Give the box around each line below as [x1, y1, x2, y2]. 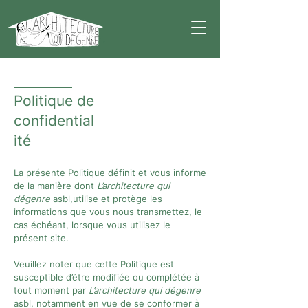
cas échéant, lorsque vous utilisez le [14, 219, 170, 230]
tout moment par [14, 285, 89, 296]
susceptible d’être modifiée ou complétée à [14, 272, 199, 283]
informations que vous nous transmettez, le [14, 206, 202, 217]
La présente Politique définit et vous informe [14, 167, 206, 178]
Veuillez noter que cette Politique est [14, 258, 174, 269]
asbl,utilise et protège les [50, 193, 162, 204]
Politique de [14, 92, 94, 109]
